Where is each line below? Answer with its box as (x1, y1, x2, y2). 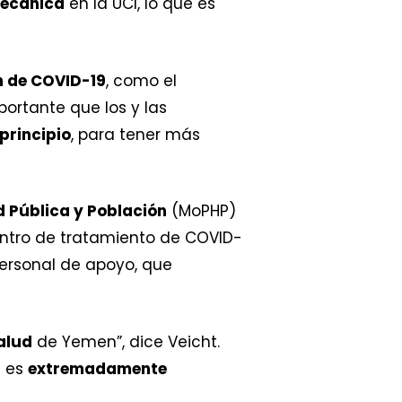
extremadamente (28, 357, 167, 380)
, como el (106, 69, 177, 92)
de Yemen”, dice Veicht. (32, 330, 220, 353)
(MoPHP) (167, 200, 236, 222)
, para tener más (71, 123, 200, 145)
